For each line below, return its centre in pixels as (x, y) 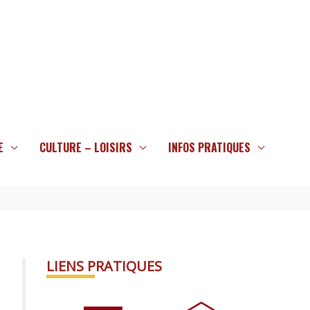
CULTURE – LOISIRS (85, 147)
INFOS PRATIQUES (209, 147)
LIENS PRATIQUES (104, 266)
